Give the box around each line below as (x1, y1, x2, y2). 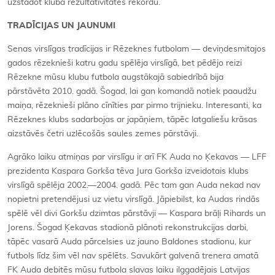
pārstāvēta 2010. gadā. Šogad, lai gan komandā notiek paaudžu (7, 87, 257, 96)
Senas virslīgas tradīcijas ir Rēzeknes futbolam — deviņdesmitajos (7, 45, 266, 53)
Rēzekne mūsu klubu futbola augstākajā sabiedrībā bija (7, 73, 223, 82)
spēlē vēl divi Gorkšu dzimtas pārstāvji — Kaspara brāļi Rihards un (7, 209, 266, 218)
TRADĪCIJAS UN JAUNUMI (7, 21, 115, 30)
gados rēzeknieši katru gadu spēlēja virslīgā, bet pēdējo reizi (7, 59, 242, 68)
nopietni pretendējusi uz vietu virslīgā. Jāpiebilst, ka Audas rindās (7, 195, 260, 204)
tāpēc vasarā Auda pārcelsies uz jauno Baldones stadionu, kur (7, 238, 251, 246)
